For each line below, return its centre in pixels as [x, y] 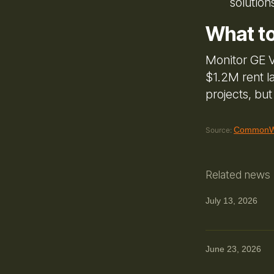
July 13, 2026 [231, 200]
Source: [219, 130]
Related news [238, 174]
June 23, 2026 [233, 249]
